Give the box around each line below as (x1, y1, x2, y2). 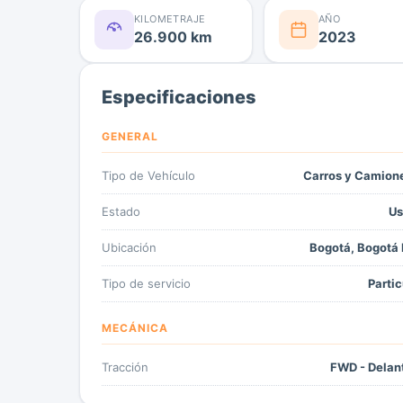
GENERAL (102, 129, 158, 143)
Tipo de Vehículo (102, 167, 195, 183)
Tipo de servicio (102, 275, 191, 291)
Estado (102, 203, 140, 219)
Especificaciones (102, 85, 256, 108)
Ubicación (102, 239, 157, 255)
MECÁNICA (102, 320, 168, 335)
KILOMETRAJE (134, 12, 206, 25)
